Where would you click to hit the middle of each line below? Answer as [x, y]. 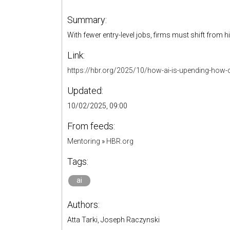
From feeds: [91, 126]
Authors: [83, 205]
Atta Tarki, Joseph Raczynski [113, 220]
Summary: [87, 20]
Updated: [85, 91]
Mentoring [84, 141]
